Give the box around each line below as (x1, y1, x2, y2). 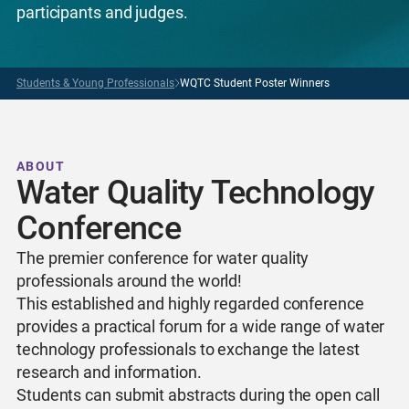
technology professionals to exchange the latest (16, 340, 360, 359)
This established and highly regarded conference (16, 294, 364, 313)
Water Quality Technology (16, 173, 375, 212)
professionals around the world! (16, 271, 243, 290)
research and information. (16, 362, 202, 382)
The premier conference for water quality (16, 248, 309, 267)
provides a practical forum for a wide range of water (16, 317, 385, 336)
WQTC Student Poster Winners (180, 77, 330, 89)
